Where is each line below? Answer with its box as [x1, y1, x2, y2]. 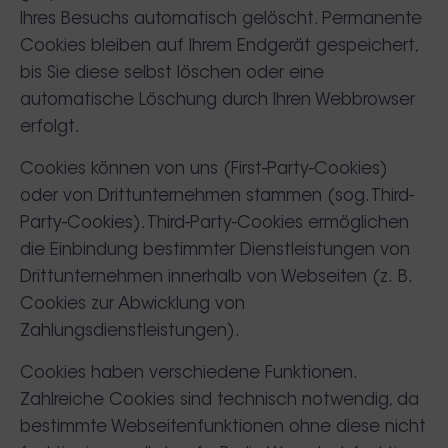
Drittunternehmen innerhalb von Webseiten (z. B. [20, 268, 411, 286]
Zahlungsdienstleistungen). [20, 322, 240, 340]
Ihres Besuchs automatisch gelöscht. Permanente [20, 10, 422, 28]
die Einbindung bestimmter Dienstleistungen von [20, 241, 410, 259]
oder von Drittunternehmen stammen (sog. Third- [20, 187, 414, 205]
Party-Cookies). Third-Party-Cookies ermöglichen [20, 214, 409, 232]
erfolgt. [20, 118, 80, 136]
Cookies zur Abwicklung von [20, 295, 245, 313]
